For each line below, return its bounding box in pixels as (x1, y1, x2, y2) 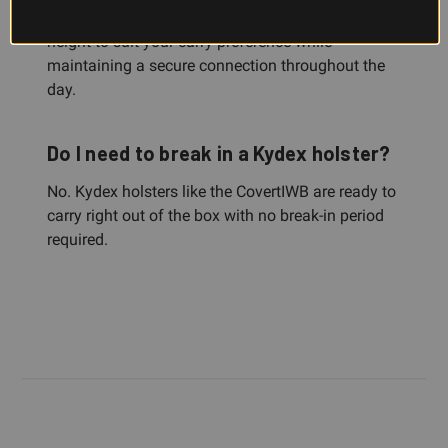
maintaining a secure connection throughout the (47, 55, 385, 75)
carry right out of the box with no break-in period (47, 205, 384, 225)
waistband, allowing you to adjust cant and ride (47, 7, 380, 27)
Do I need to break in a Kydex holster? (47, 140, 391, 165)
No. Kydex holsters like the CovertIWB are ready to (47, 181, 396, 201)
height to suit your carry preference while (47, 31, 332, 51)
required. (47, 229, 108, 249)
